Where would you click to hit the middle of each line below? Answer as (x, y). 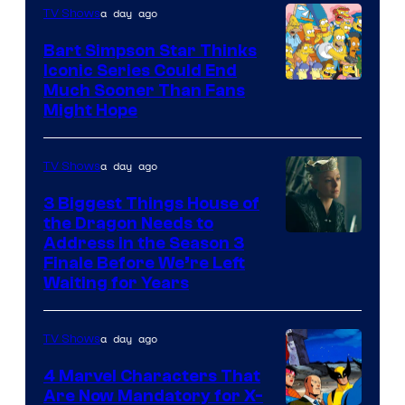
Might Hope (90, 111)
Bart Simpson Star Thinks (150, 51)
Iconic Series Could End (140, 71)
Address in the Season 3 (144, 244)
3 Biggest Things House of (151, 204)
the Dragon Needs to (128, 224)
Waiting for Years (116, 283)
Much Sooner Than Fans (144, 91)
